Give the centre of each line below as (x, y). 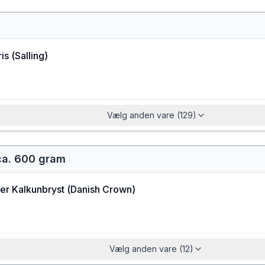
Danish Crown (101, 189)
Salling (30, 56)
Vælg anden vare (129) (151, 115)
